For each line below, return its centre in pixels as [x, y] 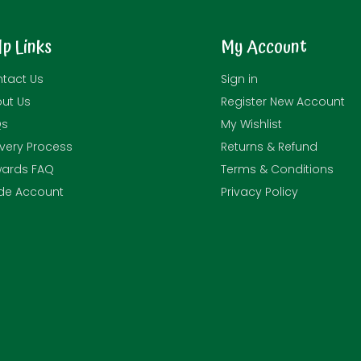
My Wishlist [251, 124]
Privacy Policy [259, 192]
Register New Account [283, 102]
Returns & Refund [269, 147]
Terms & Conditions [277, 169]
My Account [264, 47]
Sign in [239, 79]
